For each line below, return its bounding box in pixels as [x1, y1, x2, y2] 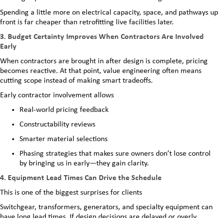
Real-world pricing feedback [19, 106, 109, 114]
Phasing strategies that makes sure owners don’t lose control [19, 150, 211, 158]
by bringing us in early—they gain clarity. [19, 160, 149, 168]
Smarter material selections [19, 135, 108, 144]
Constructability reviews [19, 121, 95, 129]
